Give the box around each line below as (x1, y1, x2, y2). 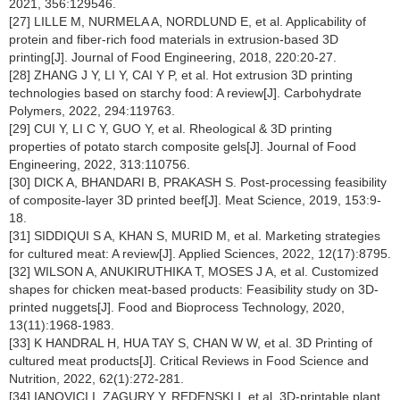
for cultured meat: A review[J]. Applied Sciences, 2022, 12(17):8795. (9, 246, 391, 261)
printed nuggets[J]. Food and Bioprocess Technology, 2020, (9, 300, 345, 314)
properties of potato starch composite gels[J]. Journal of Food (9, 139, 356, 154)
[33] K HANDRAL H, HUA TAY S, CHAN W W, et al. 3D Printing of (9, 336, 372, 350)
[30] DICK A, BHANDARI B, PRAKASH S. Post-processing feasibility (9, 175, 387, 189)
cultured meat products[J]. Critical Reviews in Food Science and (9, 354, 369, 368)
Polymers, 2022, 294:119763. (9, 104, 175, 118)
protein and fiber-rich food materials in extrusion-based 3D (9, 32, 338, 46)
